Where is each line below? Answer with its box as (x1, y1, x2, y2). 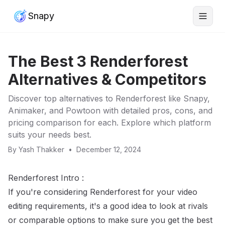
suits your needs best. (8, 130, 91, 140)
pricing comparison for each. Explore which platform (8, 118, 211, 128)
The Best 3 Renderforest (8, 52, 188, 70)
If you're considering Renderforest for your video (8, 187, 197, 197)
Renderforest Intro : (8, 173, 84, 183)
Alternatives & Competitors (8, 70, 206, 88)
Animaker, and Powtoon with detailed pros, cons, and (8, 105, 212, 116)
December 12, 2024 (76, 145, 141, 154)
